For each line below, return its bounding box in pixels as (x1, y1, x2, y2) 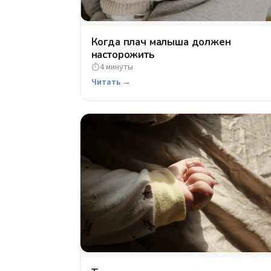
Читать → (91, 76, 131, 89)
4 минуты (99, 61, 133, 74)
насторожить (91, 48, 155, 62)
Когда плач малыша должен (91, 35, 231, 50)
